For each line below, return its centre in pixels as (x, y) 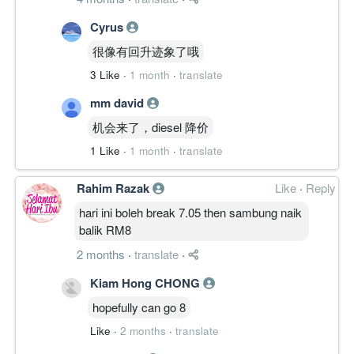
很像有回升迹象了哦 (146, 51)
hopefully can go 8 (139, 307)
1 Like (105, 150)
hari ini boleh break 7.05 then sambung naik (190, 212)
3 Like (105, 74)
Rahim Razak (115, 188)
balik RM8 (105, 229)
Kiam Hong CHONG (147, 282)
